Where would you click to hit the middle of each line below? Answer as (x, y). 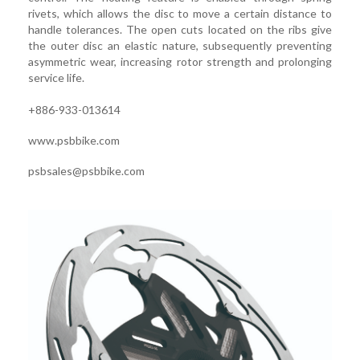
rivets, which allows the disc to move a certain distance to (180, 14)
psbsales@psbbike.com (86, 171)
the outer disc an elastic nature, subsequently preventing (180, 46)
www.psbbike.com (74, 141)
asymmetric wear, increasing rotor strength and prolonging (180, 62)
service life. (56, 78)
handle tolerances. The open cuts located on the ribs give (180, 30)
